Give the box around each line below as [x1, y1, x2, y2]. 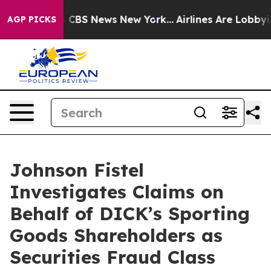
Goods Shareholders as [10, 224, 223, 247]
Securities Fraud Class [10, 246, 215, 269]
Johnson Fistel [10, 158, 144, 181]
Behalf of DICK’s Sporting [10, 202, 250, 225]
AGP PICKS [7, 14, 56, 25]
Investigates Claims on [10, 180, 224, 203]
